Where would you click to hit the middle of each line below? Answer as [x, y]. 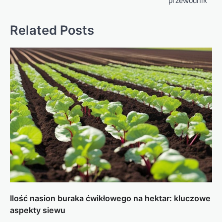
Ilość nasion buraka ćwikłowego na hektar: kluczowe [110, 198]
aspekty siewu [38, 210]
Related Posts [52, 30]
